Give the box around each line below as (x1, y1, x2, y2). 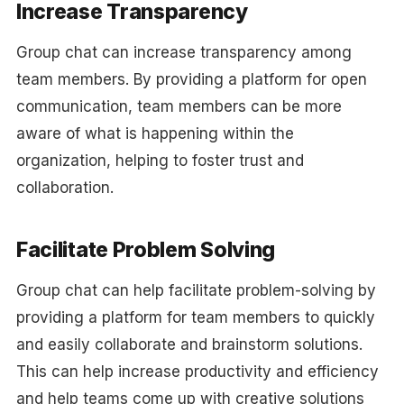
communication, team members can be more (15, 97, 342, 115)
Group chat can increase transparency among (15, 43, 352, 61)
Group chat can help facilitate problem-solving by (15, 281, 376, 299)
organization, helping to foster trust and (15, 151, 304, 170)
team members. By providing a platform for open (15, 70, 367, 88)
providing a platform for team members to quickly (15, 308, 375, 326)
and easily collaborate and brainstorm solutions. (15, 335, 363, 353)
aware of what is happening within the (15, 124, 294, 142)
